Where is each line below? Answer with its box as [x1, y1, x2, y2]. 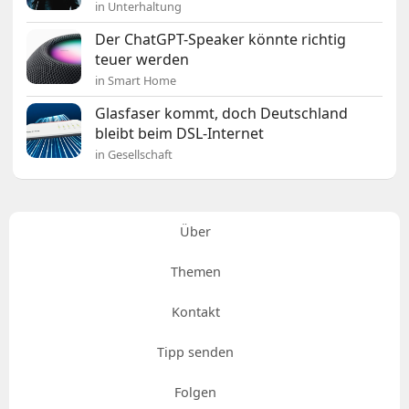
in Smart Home [95, 72, 177, 89]
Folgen [174, 383, 216, 402]
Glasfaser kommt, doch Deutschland [95, 103, 349, 124]
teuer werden [95, 49, 190, 70]
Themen [170, 263, 221, 281]
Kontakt [171, 303, 220, 321]
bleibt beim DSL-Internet [95, 123, 265, 144]
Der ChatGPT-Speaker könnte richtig [95, 29, 347, 50]
